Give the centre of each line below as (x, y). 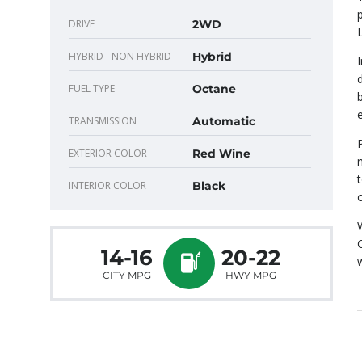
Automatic (224, 121)
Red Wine (221, 153)
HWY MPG (251, 275)
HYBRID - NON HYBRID (120, 56)
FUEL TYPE (92, 88)
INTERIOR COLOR (107, 185)
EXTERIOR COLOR (108, 153)
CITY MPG (126, 275)
